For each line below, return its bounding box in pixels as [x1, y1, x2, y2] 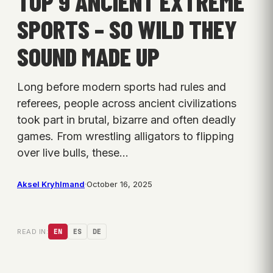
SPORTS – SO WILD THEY [17, 13, 237, 44]
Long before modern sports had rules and [17, 80, 226, 94]
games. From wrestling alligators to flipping [17, 130, 234, 143]
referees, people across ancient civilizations [17, 97, 236, 110]
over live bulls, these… [17, 146, 129, 160]
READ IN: [17, 227, 48, 236]
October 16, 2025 [87, 179, 152, 190]
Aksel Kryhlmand [17, 179, 85, 190]
